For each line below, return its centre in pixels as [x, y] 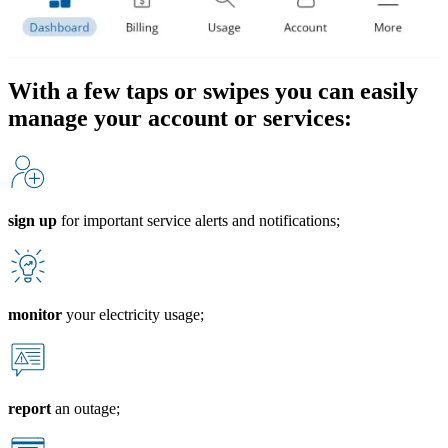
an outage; [87, 408]
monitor [37, 314]
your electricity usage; [135, 314]
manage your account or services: [180, 117]
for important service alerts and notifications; [198, 220]
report [31, 408]
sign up [32, 220]
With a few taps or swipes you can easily [213, 90]
